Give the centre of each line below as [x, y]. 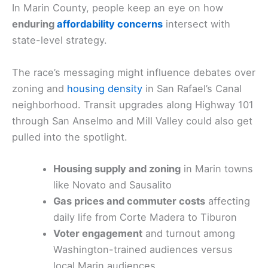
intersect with [197, 24]
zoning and [39, 88]
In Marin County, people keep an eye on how [118, 8]
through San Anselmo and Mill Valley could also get [132, 121]
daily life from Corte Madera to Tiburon [145, 217]
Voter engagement [98, 233]
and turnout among [189, 233]
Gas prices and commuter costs [130, 201]
